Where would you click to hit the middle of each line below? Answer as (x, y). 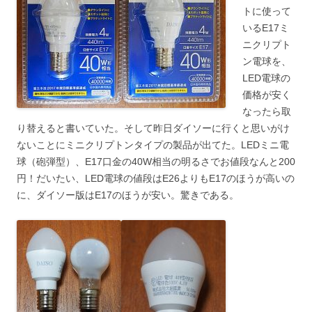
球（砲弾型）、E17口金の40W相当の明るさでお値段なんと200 (156, 162)
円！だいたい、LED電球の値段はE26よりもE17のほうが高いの (156, 179)
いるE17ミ (266, 28)
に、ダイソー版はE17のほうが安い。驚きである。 (128, 195)
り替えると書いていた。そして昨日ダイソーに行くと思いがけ (153, 128)
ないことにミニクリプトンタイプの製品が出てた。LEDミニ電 (153, 145)
